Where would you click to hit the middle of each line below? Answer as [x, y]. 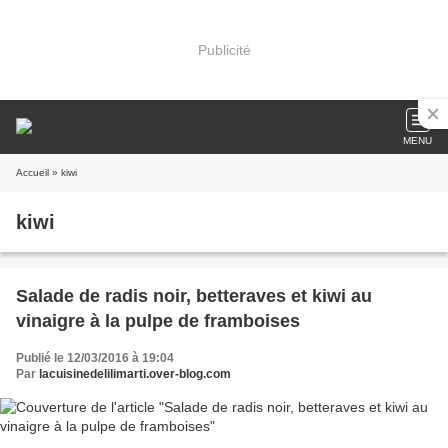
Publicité [224, 49]
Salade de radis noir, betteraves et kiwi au [194, 296]
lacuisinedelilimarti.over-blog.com [135, 374]
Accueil [32, 172]
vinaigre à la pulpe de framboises [158, 321]
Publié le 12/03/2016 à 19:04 [95, 358]
